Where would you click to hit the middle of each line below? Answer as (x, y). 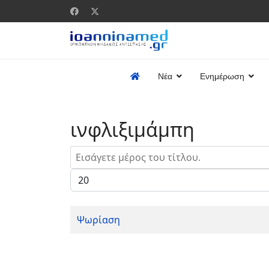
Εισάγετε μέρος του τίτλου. (132, 153)
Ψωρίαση (98, 220)
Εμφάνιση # (97, 175)
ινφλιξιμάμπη (132, 129)
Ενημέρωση (222, 76)
